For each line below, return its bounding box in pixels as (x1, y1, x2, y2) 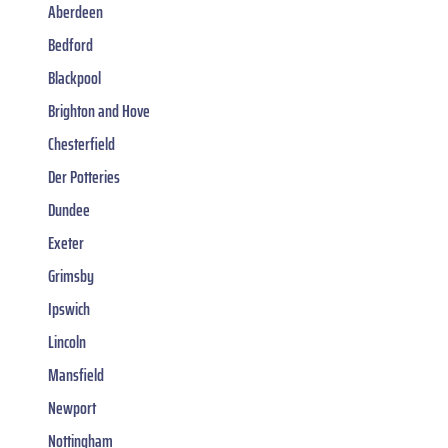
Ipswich (48, 294, 90, 323)
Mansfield (48, 360, 104, 389)
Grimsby (48, 261, 94, 290)
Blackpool (48, 63, 101, 92)
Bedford (48, 30, 93, 59)
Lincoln (48, 327, 86, 356)
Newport (48, 393, 96, 422)
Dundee (48, 195, 90, 224)
